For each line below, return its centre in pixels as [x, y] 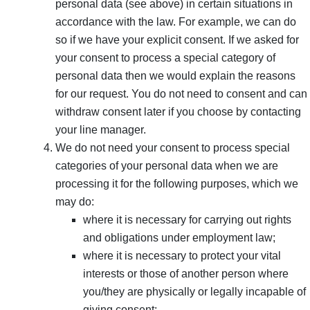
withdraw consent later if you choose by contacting [178, 111]
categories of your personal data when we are [167, 165]
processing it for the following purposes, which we [177, 183]
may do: [75, 201]
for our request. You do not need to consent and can [181, 93]
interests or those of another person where [186, 273]
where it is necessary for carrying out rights [187, 219]
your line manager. [101, 129]
